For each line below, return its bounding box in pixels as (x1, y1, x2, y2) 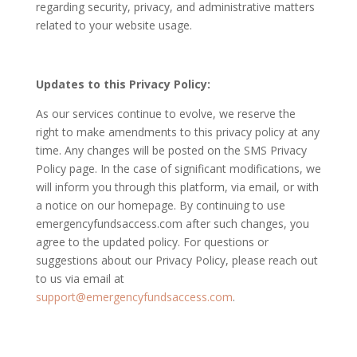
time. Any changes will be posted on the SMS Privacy (35, 142, 307, 158)
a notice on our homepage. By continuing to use (35, 197, 285, 213)
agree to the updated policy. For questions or (35, 233, 269, 249)
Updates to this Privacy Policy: (35, 76, 210, 92)
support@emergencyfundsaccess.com (35, 288, 233, 304)
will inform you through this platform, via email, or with (35, 178, 319, 194)
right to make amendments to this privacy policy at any (35, 124, 320, 139)
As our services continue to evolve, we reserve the (35, 105, 296, 121)
